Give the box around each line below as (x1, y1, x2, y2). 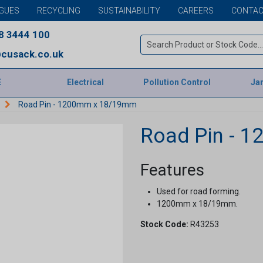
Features (140, 160, 204, 180)
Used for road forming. (157, 187, 241, 196)
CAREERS (178, 5, 214, 15)
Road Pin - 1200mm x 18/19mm (18, 100, 137, 109)
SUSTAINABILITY (98, 5, 161, 15)
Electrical (66, 77, 104, 87)
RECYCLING (37, 5, 81, 15)
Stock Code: (140, 220, 188, 229)
